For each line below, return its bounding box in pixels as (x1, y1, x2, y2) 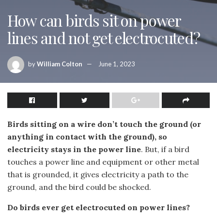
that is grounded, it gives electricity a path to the (7, 170, 188, 179)
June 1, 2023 (98, 60, 135, 68)
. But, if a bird (141, 144, 189, 154)
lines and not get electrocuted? (7, 27, 200, 48)
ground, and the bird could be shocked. (7, 182, 151, 192)
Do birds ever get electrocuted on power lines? (7, 202, 190, 212)
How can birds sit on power (7, 10, 181, 31)
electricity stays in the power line (7, 144, 141, 154)
